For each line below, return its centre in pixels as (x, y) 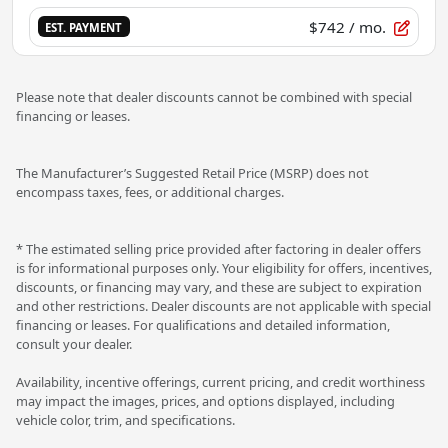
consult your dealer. (74, 343)
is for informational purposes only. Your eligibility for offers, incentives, (224, 267)
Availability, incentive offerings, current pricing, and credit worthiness (220, 381)
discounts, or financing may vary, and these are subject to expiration (219, 286)
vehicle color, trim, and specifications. (125, 419)
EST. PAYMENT (84, 28)
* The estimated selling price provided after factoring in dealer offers (218, 248)
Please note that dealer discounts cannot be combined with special (214, 96)
